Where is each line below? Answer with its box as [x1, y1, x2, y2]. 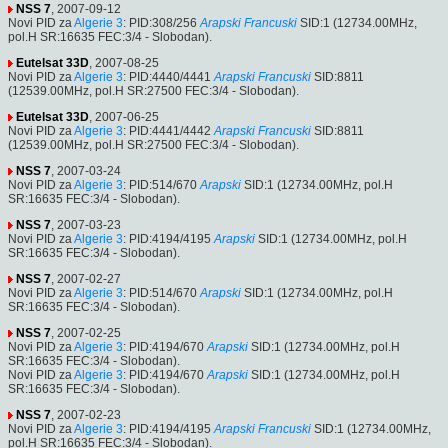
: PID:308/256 [123, 15, 197, 30]
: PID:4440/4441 [123, 69, 211, 84]
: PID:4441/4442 [123, 123, 211, 138]
